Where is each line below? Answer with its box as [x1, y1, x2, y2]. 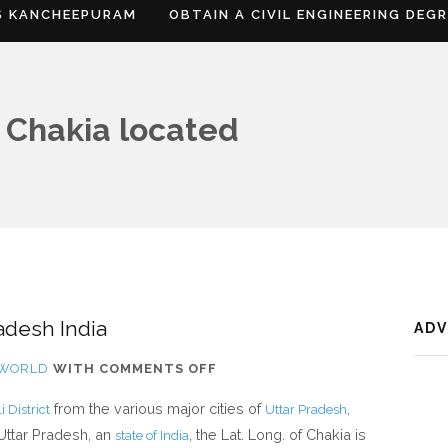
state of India [115, 428, 189, 443]
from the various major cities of [50, 400, 265, 417]
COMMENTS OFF [99, 361, 217, 376]
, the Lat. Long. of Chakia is [189, 426, 366, 443]
